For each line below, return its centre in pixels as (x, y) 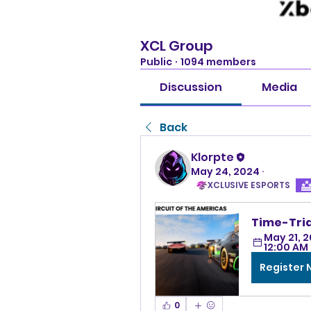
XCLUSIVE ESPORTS (249, 185)
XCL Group (177, 45)
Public (156, 61)
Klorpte (212, 157)
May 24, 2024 (225, 171)
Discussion (191, 87)
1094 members (218, 61)
